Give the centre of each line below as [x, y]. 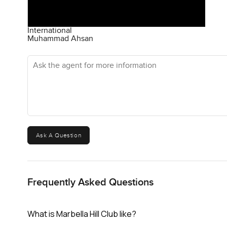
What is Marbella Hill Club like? [82, 214]
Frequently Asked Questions [90, 182]
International [49, 30]
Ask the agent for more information [88, 58]
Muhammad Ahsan [60, 39]
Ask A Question [59, 135]
